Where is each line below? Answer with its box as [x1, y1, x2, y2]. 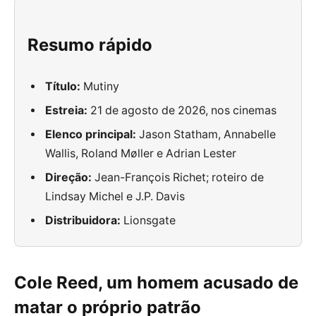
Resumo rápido [28, 34, 153, 55]
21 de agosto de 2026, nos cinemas [87, 104, 277, 118]
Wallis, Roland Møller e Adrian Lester [45, 147, 237, 161]
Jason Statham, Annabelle [136, 128, 276, 142]
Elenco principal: [45, 128, 137, 142]
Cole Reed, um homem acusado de [14, 272, 298, 293]
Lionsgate [121, 214, 176, 228]
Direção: [45, 171, 92, 185]
